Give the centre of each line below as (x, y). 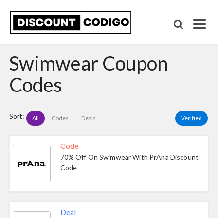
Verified (191, 118)
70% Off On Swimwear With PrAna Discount (129, 157)
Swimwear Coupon (89, 63)
